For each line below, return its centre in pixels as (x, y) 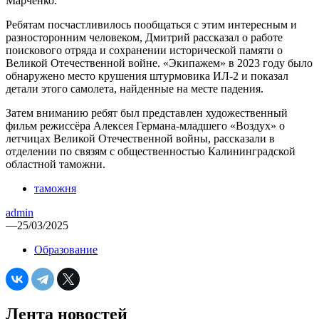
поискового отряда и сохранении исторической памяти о (144, 50)
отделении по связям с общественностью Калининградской (151, 151)
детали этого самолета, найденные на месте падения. (135, 88)
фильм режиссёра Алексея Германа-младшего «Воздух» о (145, 125)
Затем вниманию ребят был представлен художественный (147, 113)
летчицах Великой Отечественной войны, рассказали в (140, 138)
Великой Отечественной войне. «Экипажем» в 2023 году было (159, 63)
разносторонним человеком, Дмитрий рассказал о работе (144, 37)
